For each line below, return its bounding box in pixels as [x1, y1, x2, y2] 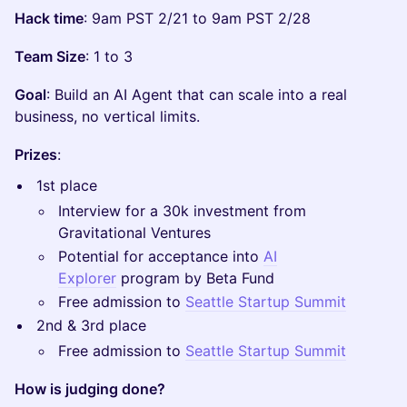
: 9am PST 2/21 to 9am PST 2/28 [84, 9, 311, 27]
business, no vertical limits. [15, 107, 200, 125]
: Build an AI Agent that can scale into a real [46, 85, 347, 104]
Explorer [58, 269, 116, 287]
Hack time [15, 9, 84, 27]
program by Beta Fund [116, 269, 274, 287]
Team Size [15, 47, 85, 65]
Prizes [15, 145, 57, 164]
